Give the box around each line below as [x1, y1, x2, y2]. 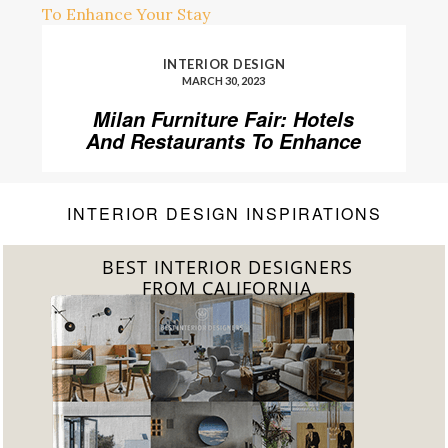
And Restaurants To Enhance [86, 127, 362, 156]
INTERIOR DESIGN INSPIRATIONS [66, 202, 382, 226]
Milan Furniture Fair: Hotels [93, 105, 355, 134]
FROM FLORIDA [157, 276, 297, 301]
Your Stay [177, 149, 270, 178]
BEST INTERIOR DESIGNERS [101, 255, 353, 280]
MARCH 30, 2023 [182, 74, 266, 88]
